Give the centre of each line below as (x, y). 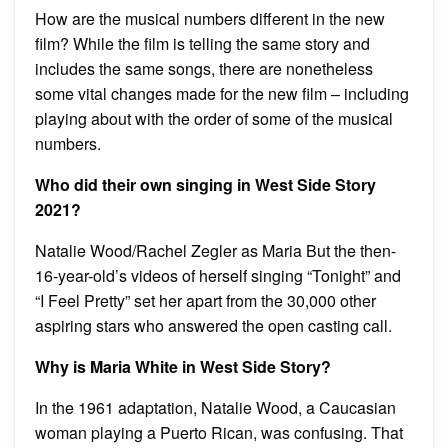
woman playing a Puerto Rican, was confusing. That (219, 432)
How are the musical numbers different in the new (210, 18)
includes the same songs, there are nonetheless (204, 68)
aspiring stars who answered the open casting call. (213, 325)
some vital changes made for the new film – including (222, 93)
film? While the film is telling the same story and (202, 43)
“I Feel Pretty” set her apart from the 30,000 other (205, 300)
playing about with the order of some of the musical (214, 118)
